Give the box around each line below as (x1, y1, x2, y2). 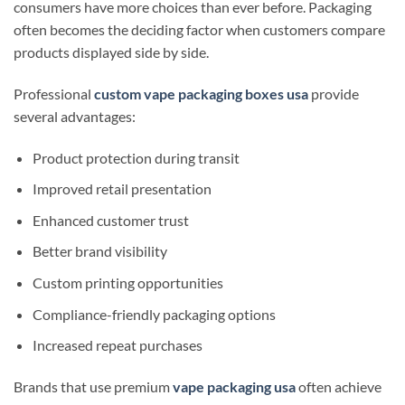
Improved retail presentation (32, 180, 212, 198)
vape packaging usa (173, 377, 296, 395)
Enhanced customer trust (32, 211, 189, 229)
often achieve (296, 377, 381, 395)
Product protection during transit (32, 148, 240, 166)
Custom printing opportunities (32, 273, 223, 291)
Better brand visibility (32, 242, 167, 260)
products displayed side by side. (14, 42, 209, 61)
